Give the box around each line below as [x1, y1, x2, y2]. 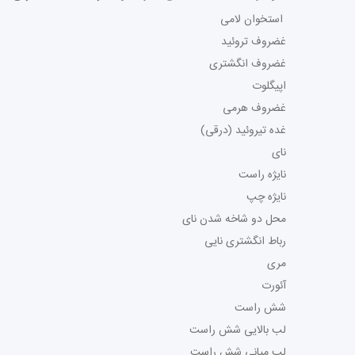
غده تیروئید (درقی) [200, 121, 286, 140]
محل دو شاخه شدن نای [182, 210, 286, 229]
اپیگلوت [252, 77, 286, 96]
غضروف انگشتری [209, 55, 286, 74]
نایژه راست [239, 166, 286, 185]
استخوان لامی [220, 10, 286, 29]
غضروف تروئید [221, 32, 286, 52]
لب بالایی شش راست [189, 321, 286, 340]
